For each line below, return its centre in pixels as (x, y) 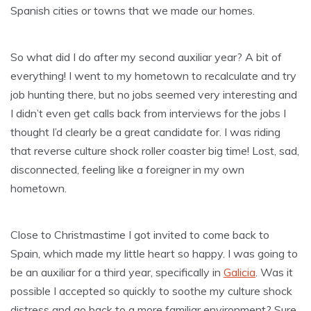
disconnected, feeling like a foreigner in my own (127, 169)
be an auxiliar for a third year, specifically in (117, 272)
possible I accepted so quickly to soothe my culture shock (151, 291)
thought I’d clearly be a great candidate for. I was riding (145, 132)
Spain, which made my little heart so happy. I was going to (154, 253)
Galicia (239, 272)
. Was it (274, 272)
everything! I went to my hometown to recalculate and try (153, 75)
